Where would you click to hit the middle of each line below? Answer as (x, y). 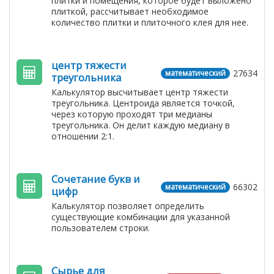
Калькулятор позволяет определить (128, 206)
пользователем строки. (101, 228)
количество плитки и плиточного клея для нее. (150, 22)
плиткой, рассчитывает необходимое (130, 11)
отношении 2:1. (83, 136)
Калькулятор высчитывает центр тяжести (140, 92)
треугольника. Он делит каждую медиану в (141, 125)
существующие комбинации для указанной (141, 217)
